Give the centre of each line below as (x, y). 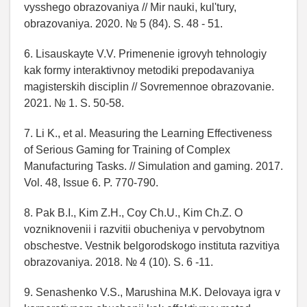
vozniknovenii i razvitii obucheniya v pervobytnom (144, 229)
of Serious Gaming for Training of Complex (127, 149)
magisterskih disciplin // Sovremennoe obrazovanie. (149, 86)
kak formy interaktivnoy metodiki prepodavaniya (139, 70)
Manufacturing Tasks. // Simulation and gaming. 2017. (153, 166)
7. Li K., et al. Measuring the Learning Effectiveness (148, 133)
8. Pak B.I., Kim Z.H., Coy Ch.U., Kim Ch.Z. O (133, 212)
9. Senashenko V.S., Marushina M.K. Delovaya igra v (152, 292)
